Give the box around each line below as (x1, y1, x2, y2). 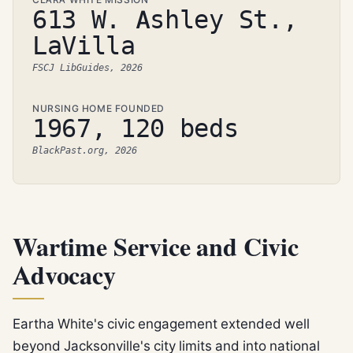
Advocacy (13, 260, 116, 294)
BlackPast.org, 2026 (32, 144, 137, 157)
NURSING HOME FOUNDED (32, 102, 165, 113)
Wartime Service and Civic (13, 232, 299, 266)
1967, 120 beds (32, 112, 239, 145)
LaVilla (32, 29, 136, 62)
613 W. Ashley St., (32, 3, 298, 36)
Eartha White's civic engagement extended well (13, 315, 310, 331)
